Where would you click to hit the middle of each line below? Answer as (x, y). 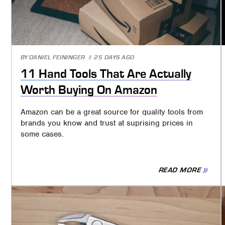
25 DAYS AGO (114, 58)
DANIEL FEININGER (57, 58)
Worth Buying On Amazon (89, 90)
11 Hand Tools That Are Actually (106, 74)
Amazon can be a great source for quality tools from (111, 112)
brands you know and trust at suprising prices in (106, 123)
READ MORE (180, 170)
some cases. (42, 134)
